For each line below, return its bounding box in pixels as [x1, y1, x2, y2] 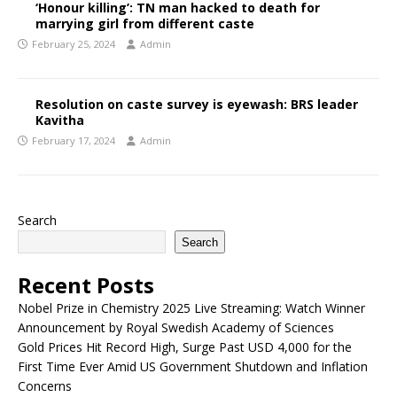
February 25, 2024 [32, 37, 115, 51]
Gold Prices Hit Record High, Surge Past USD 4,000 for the [18, 339, 352, 355]
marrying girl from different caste [35, 15, 254, 32]
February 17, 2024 [32, 134, 115, 147]
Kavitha [35, 112, 84, 128]
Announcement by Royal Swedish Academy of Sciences [18, 319, 334, 336]
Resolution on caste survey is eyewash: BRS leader [35, 96, 358, 113]
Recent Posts [18, 270, 154, 300]
